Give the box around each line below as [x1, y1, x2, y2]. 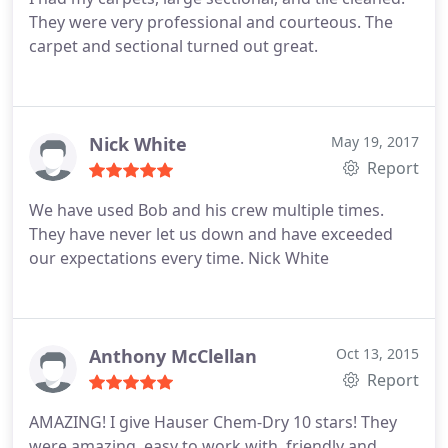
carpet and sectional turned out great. [29, 35, 318, 57]
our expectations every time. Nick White [29, 247, 329, 269]
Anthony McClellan [89, 344, 257, 368]
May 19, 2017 [331, 132, 419, 151]
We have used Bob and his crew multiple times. [29, 199, 384, 221]
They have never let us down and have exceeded [29, 223, 393, 245]
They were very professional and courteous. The [29, 11, 393, 33]
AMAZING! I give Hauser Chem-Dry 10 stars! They [29, 411, 397, 433]
